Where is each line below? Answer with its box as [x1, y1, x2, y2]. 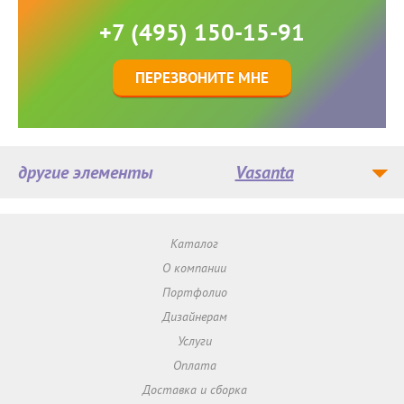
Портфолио [161, 284, 227, 301]
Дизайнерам [161, 308, 227, 326]
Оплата [172, 357, 216, 374]
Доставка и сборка [142, 381, 247, 399]
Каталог [170, 235, 219, 252]
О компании [162, 260, 227, 277]
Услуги [177, 333, 212, 350]
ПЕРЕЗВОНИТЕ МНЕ [135, 68, 269, 88]
